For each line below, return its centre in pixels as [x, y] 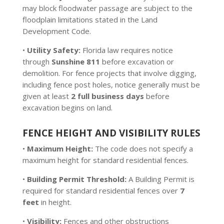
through [37, 61]
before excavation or [137, 61]
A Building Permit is [160, 179]
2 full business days [107, 96]
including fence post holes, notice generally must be [111, 84]
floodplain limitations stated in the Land [90, 19]
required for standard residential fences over [101, 190]
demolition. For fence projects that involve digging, [109, 73]
